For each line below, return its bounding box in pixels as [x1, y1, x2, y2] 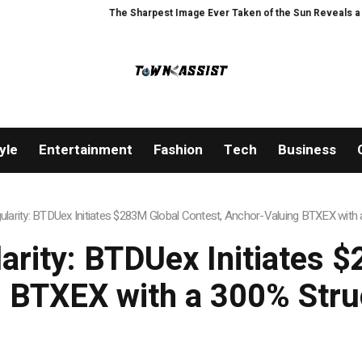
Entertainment [38, 140, 133, 161]
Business [277, 140, 336, 161]
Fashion [153, 140, 203, 161]
